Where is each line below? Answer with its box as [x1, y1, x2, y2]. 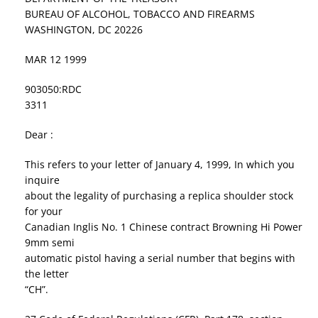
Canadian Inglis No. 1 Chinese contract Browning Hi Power [25, 220, 302, 234]
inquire [25, 173, 60, 187]
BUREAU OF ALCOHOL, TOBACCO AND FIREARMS [25, 7, 255, 21]
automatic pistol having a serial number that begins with [25, 251, 295, 265]
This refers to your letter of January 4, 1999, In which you [25, 158, 295, 172]
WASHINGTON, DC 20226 [25, 23, 143, 37]
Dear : [25, 128, 53, 142]
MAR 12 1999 [25, 53, 87, 67]
